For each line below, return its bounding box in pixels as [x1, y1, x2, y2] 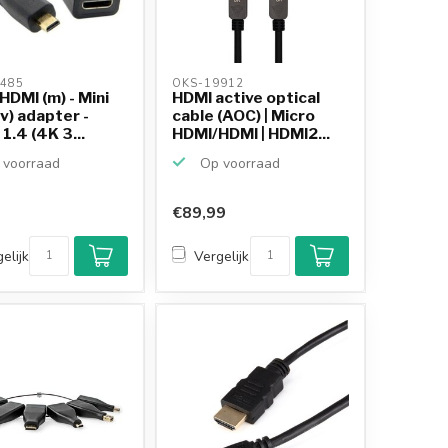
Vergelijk [194, 246, 250, 266]
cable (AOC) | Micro [172, 105, 316, 125]
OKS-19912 [172, 75, 249, 91]
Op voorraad [196, 153, 281, 173]
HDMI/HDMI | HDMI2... [172, 123, 331, 143]
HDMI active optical [172, 87, 321, 107]
